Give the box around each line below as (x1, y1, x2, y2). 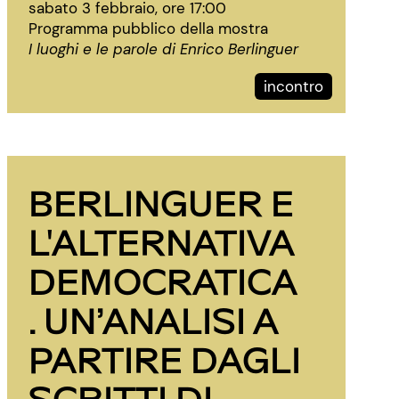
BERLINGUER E (28, 180, 294, 224)
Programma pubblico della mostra (28, 19, 268, 38)
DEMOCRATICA (28, 258, 297, 302)
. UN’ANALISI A (28, 297, 278, 341)
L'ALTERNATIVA (28, 219, 294, 263)
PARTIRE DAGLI (28, 337, 301, 380)
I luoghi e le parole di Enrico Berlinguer (28, 39, 298, 59)
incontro (264, 77, 323, 96)
